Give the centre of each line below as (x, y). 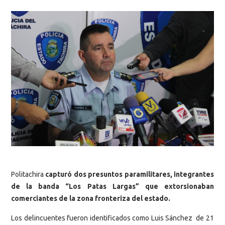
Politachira (28, 174)
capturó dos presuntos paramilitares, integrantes (130, 174)
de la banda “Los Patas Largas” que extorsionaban (113, 186)
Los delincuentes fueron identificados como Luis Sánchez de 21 (113, 218)
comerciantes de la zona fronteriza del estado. (91, 198)
